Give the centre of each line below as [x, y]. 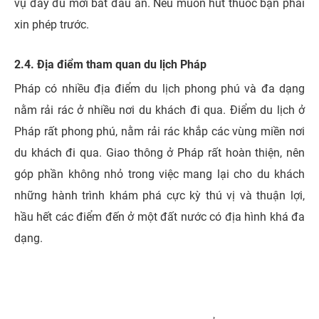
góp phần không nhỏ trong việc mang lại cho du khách [159, 174]
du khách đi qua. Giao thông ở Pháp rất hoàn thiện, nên [159, 152]
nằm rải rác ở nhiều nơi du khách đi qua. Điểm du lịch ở [159, 110]
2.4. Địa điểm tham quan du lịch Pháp [110, 64]
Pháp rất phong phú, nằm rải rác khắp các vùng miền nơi [159, 131]
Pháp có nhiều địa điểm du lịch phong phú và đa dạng [159, 88]
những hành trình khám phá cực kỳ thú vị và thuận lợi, [159, 195]
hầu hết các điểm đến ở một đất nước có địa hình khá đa [159, 216]
